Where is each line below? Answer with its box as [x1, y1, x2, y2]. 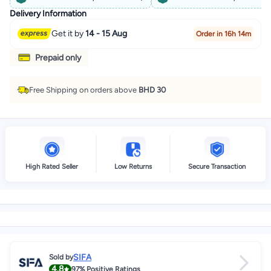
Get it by [51, 28, 86, 39]
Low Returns [114, 162, 152, 171]
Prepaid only [35, 52, 81, 63]
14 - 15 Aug [85, 28, 128, 39]
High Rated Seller [25, 162, 78, 171]
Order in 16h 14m [196, 30, 251, 38]
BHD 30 [139, 85, 166, 94]
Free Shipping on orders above [29, 85, 139, 94]
